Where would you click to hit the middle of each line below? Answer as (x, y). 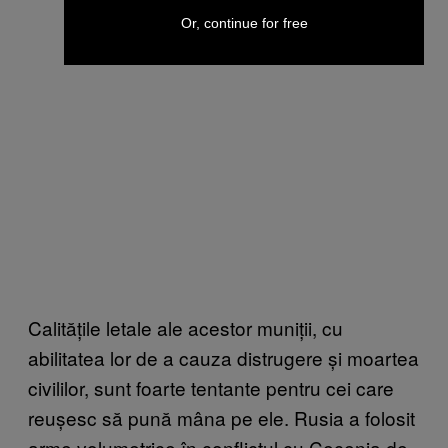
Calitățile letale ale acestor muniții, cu (185, 328)
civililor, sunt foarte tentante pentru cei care (211, 388)
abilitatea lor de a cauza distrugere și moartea (223, 358)
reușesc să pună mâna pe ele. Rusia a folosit (221, 418)
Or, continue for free (244, 23)
